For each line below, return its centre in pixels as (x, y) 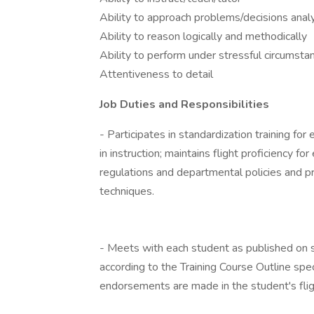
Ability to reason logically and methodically (203, 36)
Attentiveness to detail (156, 74)
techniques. (127, 191)
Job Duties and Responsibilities (184, 104)
